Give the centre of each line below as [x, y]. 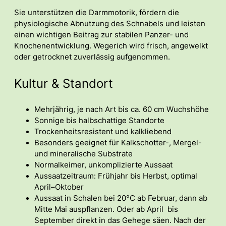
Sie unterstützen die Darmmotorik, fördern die [97, 13]
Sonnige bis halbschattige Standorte [99, 120]
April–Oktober [59, 187]
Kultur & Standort [64, 83]
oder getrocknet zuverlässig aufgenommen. [92, 57]
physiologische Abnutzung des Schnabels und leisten [110, 24]
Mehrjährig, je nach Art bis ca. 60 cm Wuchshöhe [122, 109]
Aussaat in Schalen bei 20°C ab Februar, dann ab [121, 198]
